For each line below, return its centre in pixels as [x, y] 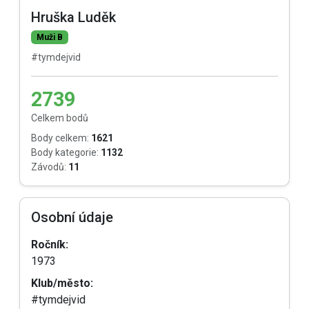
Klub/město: [62, 283]
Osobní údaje [72, 217]
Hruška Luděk [73, 17]
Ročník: [50, 245]
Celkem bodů [60, 118]
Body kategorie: [65, 152]
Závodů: [49, 167]
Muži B [49, 37]
